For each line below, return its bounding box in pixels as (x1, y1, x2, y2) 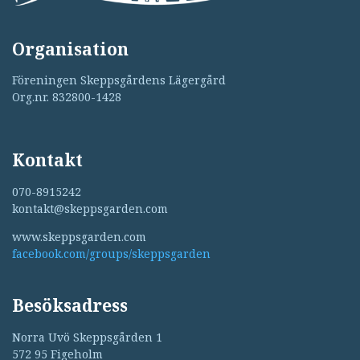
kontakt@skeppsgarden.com (12, 201, 168, 217)
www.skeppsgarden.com (12, 229, 146, 245)
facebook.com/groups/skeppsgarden (12, 246, 211, 262)
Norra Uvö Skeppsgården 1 (12, 329, 162, 345)
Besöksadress (12, 294, 128, 317)
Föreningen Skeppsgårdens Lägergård (12, 72, 226, 88)
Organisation (12, 37, 129, 60)
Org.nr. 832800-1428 (12, 89, 121, 105)
